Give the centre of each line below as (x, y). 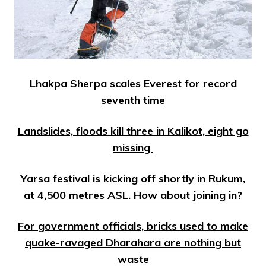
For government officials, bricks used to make (133, 226)
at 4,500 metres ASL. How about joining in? (133, 195)
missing (133, 147)
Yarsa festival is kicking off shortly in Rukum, (133, 178)
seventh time (133, 100)
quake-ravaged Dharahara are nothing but (133, 242)
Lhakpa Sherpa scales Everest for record (133, 83)
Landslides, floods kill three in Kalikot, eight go (133, 131)
